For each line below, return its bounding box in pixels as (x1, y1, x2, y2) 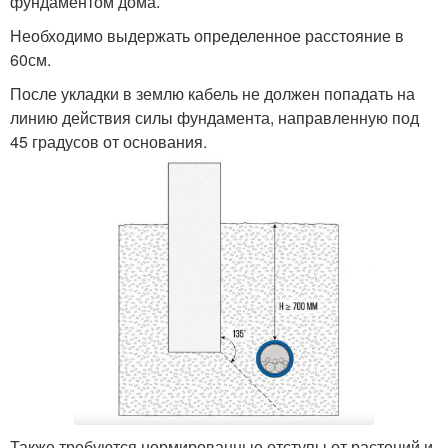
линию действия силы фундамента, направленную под (10, 105, 419, 129)
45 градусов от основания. (10, 129, 207, 153)
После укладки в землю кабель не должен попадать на (10, 81, 415, 105)
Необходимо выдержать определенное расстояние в (10, 23, 404, 47)
